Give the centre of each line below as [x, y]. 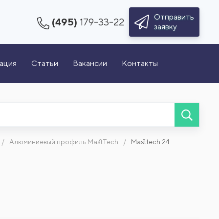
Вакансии [90, 63]
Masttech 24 [150, 142]
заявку [165, 27]
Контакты [140, 63]
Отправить [174, 17]
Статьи [45, 63]
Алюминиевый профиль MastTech [64, 142]
